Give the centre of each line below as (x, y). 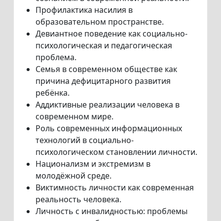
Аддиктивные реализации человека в (108, 105)
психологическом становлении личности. (116, 152)
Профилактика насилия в (84, 10)
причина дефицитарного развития (103, 81)
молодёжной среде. (74, 176)
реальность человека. (78, 200)
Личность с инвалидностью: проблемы (111, 211)
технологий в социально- (85, 140)
